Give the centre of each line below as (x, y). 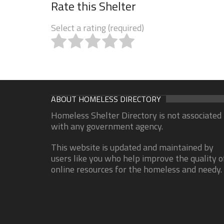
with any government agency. (107, 126)
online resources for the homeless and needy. (136, 169)
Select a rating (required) (97, 28)
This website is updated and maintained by (132, 147)
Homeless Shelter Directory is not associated (136, 115)
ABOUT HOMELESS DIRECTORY (106, 99)
